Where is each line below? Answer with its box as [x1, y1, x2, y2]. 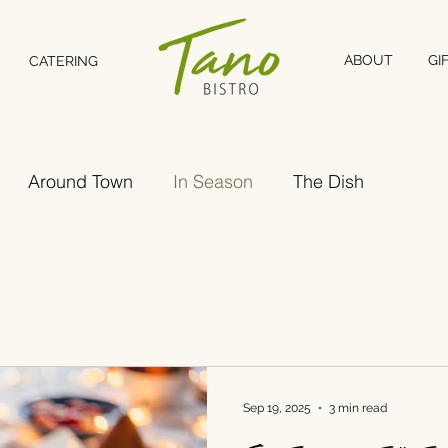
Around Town [28, 169, 133, 193]
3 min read [329, 401, 387, 416]
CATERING [28, 53, 98, 69]
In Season [173, 169, 253, 193]
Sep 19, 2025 [243, 401, 311, 416]
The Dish [293, 169, 364, 193]
